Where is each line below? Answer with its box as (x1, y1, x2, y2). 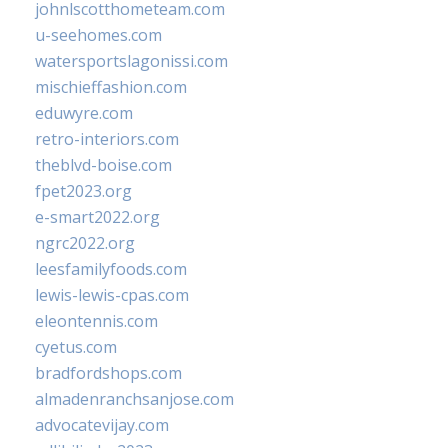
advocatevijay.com (35, 414, 169, 436)
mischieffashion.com (35, 76, 187, 98)
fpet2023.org (35, 180, 132, 202)
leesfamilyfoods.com (35, 258, 187, 280)
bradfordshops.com (35, 362, 182, 384)
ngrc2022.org (35, 232, 135, 254)
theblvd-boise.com (35, 154, 172, 176)
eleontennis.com (35, 310, 158, 332)
